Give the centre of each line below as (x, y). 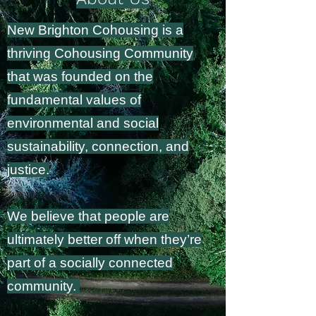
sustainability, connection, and (98, 146)
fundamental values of (74, 100)
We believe (41, 216)
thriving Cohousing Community (100, 53)
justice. (28, 170)
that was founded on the (80, 77)
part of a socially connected (90, 263)
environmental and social (83, 123)
